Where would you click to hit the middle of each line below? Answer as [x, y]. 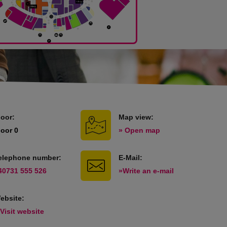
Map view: [136, 117]
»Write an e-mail [146, 171]
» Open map [140, 130]
